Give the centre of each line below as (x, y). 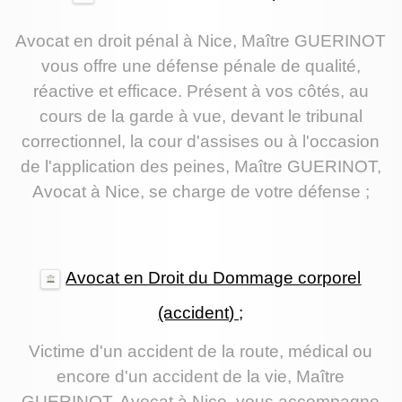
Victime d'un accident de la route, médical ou (201, 352)
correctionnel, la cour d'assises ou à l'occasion (201, 142)
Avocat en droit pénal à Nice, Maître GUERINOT (201, 41)
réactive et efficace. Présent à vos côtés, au (201, 92)
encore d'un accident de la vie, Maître (201, 377)
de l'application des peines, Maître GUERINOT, (201, 167)
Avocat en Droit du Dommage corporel (214, 278)
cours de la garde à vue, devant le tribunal (201, 117)
